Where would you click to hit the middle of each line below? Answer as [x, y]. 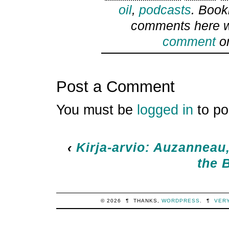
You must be [96, 110]
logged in [165, 110]
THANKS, [147, 201]
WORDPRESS [180, 201]
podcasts [165, 10]
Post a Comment [115, 86]
